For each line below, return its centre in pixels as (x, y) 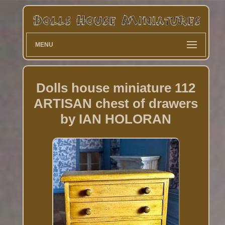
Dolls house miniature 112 (116, 88)
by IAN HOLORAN (116, 119)
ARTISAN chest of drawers (116, 103)
